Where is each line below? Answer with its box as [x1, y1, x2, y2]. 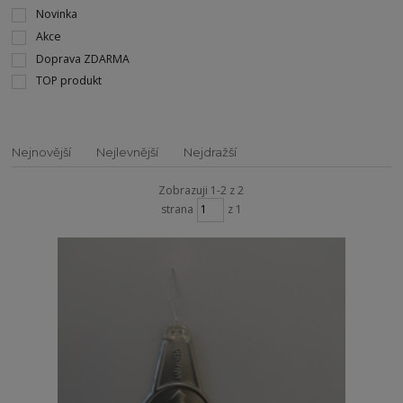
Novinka [35, 6, 77, 22]
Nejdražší [184, 144, 237, 159]
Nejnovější [12, 144, 72, 159]
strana [160, 201, 193, 218]
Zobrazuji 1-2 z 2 [158, 182, 245, 198]
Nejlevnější [96, 144, 159, 159]
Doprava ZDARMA [35, 50, 130, 67]
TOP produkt [35, 73, 102, 89]
